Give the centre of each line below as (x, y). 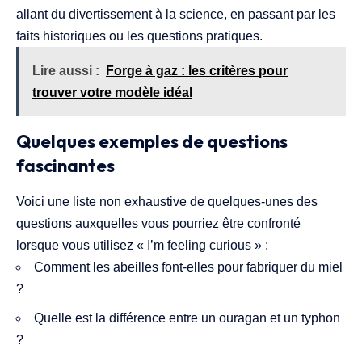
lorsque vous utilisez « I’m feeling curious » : (142, 245)
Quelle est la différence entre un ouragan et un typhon (187, 318)
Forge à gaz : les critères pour (197, 70)
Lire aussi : (66, 70)
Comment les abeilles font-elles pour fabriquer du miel (188, 267)
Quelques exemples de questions (152, 141)
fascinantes (65, 165)
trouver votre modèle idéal (112, 92)
